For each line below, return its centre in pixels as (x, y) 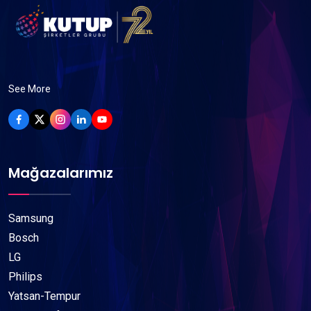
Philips (25, 277)
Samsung (31, 219)
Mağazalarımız (61, 173)
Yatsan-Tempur (44, 296)
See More (30, 89)
